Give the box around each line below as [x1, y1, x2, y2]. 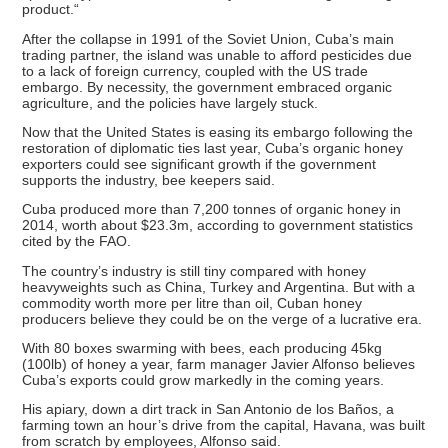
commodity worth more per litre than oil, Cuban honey [22, 294, 363, 311]
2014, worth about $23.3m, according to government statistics [22, 217, 414, 234]
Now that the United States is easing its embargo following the [22, 123, 414, 140]
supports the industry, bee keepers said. [22, 171, 276, 188]
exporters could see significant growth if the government [22, 155, 377, 172]
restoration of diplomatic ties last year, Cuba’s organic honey [22, 139, 404, 156]
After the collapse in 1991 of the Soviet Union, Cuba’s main [22, 30, 395, 47]
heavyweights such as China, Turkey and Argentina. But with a [22, 278, 416, 295]
